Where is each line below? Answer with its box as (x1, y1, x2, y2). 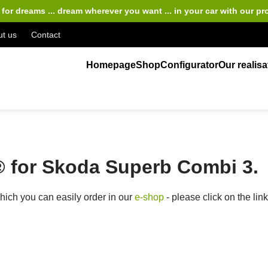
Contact (31, 29, 61, 39)
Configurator (160, 60, 219, 70)
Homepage (86, 60, 136, 70)
